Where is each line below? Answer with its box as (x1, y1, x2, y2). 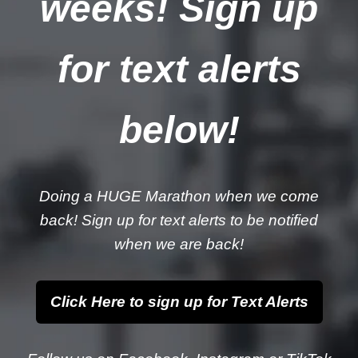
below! (118, 109, 240, 151)
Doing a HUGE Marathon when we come (39, 188, 319, 205)
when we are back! (114, 236, 244, 253)
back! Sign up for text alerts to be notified (40, 212, 318, 229)
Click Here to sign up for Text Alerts (50, 293, 308, 310)
